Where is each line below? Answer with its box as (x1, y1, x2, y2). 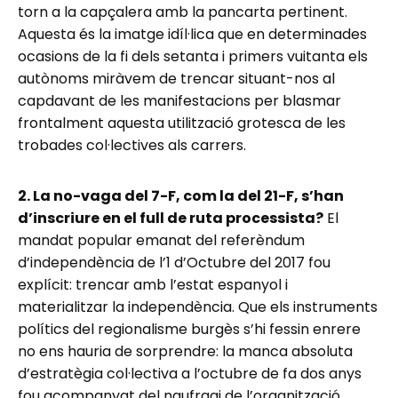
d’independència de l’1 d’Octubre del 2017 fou (18, 251, 330, 273)
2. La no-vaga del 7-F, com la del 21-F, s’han (18, 185, 344, 206)
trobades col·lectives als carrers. (18, 134, 246, 155)
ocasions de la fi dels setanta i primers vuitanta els (18, 45, 368, 67)
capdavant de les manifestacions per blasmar (18, 90, 341, 111)
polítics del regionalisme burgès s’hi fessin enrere (18, 318, 361, 339)
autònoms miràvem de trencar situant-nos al (18, 68, 335, 89)
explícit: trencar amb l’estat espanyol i (18, 274, 288, 295)
